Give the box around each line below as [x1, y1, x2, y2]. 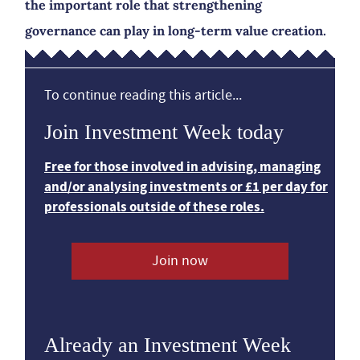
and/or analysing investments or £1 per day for [44, 178, 328, 196]
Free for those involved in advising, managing [44, 157, 321, 176]
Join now [151, 252, 208, 270]
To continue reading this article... [44, 86, 242, 104]
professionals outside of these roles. [44, 198, 264, 216]
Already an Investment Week [44, 333, 291, 357]
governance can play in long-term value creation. [25, 22, 326, 39]
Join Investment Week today [44, 121, 284, 144]
